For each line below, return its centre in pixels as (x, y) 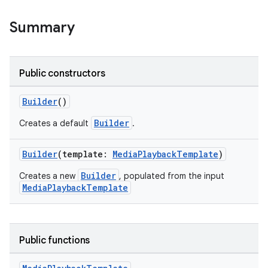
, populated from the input (172, 176)
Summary (42, 28)
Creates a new (48, 176)
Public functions (54, 240)
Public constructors (62, 74)
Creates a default (55, 123)
